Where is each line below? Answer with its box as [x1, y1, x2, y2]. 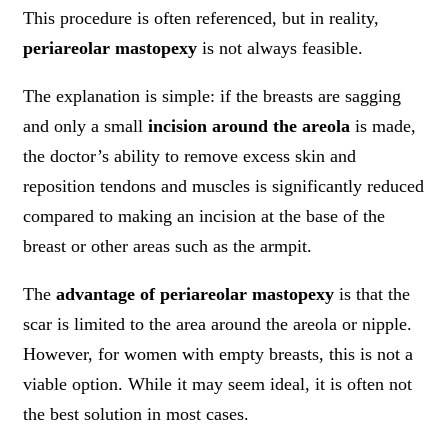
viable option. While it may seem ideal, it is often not [23, 374, 412, 395]
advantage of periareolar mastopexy [56, 284, 334, 305]
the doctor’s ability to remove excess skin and [23, 146, 356, 167]
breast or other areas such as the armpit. [23, 236, 312, 257]
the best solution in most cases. [23, 404, 249, 425]
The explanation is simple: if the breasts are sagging [23, 86, 401, 107]
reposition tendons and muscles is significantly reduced [23, 176, 424, 197]
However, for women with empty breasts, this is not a [23, 344, 413, 365]
